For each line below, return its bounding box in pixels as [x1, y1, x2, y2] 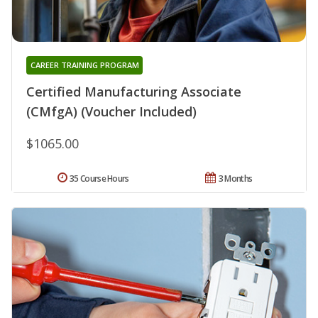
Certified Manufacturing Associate [26, 82, 241, 100]
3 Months [218, 172, 253, 185]
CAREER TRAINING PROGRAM [30, 59, 139, 70]
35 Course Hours [70, 172, 129, 185]
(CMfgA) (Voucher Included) [26, 102, 197, 120]
